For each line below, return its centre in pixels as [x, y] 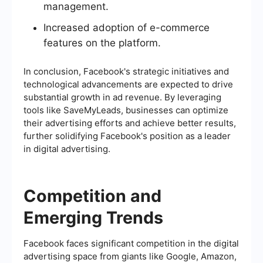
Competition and [92, 196]
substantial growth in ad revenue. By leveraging [122, 97]
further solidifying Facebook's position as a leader [127, 136]
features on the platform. [102, 43]
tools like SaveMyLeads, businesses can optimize [126, 110]
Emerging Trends [93, 218]
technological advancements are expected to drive [128, 85]
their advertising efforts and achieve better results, [130, 123]
